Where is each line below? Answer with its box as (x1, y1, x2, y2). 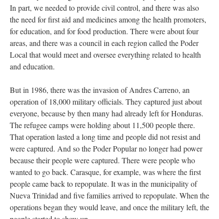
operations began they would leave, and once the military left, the (10, 201, 209, 212)
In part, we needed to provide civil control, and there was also (10, 2, 199, 13)
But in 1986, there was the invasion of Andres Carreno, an (10, 84, 190, 95)
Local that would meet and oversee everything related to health (10, 49, 201, 60)
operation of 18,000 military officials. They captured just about (10, 96, 202, 107)
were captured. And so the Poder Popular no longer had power (10, 143, 202, 153)
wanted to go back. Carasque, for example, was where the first (10, 166, 201, 177)
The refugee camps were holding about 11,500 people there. (10, 119, 195, 130)
